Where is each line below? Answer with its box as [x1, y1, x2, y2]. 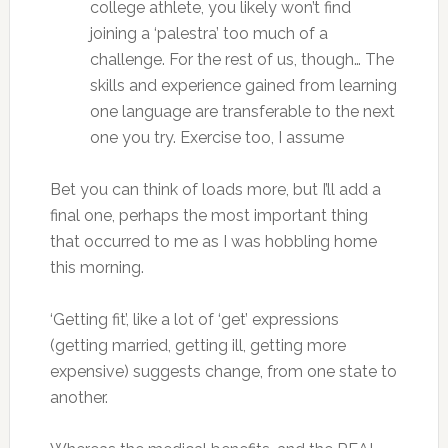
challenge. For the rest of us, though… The [89, 50, 394, 69]
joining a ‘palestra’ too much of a [89, 24, 328, 43]
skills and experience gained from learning [89, 76, 397, 95]
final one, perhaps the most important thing [49, 206, 368, 225]
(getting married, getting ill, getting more [49, 336, 346, 355]
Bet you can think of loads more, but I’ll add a [49, 180, 381, 199]
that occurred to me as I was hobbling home [49, 232, 377, 251]
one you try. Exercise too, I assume [89, 128, 344, 147]
